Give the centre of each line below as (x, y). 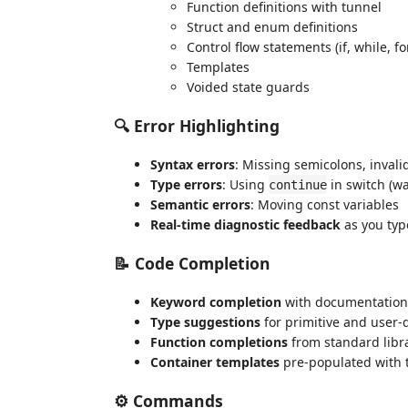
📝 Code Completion (192, 263)
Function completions (219, 342)
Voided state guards (248, 87)
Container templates (215, 362)
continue (298, 184)
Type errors (186, 184)
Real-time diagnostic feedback (245, 224)
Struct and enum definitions (272, 26)
